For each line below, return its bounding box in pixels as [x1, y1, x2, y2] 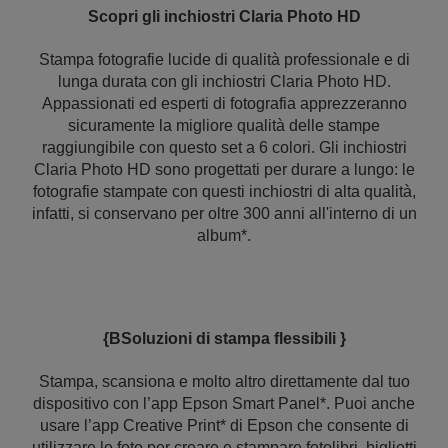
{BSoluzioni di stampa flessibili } [102, 330, 346, 347]
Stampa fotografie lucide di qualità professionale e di [38, 51, 410, 68]
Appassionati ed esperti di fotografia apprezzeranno [41, 95, 407, 112]
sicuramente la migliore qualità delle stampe [68, 117, 380, 134]
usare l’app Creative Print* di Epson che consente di [39, 417, 409, 434]
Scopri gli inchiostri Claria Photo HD [87, 8, 361, 25]
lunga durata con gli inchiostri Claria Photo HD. [57, 73, 391, 90]
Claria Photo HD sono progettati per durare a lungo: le [33, 161, 415, 178]
